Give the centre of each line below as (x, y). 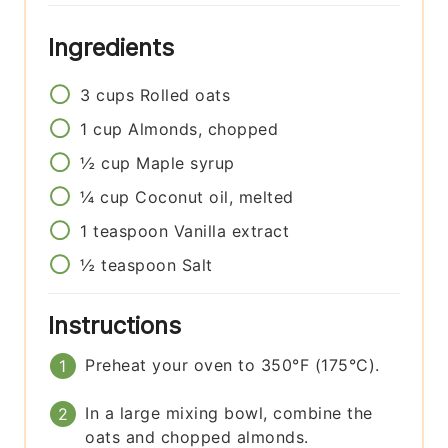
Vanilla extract (231, 230)
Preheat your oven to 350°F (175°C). (232, 364)
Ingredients (115, 47)
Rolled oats (185, 94)
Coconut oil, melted (214, 196)
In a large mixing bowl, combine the (229, 412)
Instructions (118, 325)
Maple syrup (185, 162)
